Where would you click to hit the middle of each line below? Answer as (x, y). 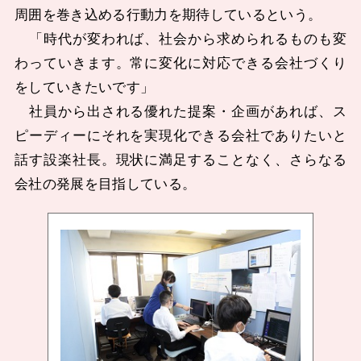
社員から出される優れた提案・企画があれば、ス (180, 112)
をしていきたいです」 (84, 88)
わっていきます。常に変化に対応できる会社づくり (180, 64)
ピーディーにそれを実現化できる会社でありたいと (180, 136)
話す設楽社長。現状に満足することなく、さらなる (180, 160)
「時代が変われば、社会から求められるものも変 (180, 39)
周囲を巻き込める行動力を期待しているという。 (168, 15)
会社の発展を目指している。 (105, 185)
